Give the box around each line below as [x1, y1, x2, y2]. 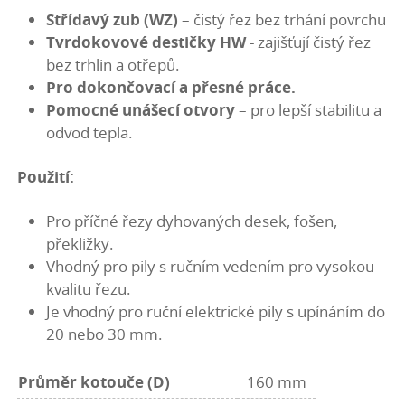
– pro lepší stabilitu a [235, 99, 382, 120]
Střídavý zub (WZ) [46, 9, 179, 30]
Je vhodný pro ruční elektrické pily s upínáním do [46, 301, 386, 322]
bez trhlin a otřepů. [46, 54, 180, 75]
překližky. [46, 233, 114, 254]
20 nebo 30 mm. [46, 324, 163, 344]
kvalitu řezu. [46, 278, 131, 299]
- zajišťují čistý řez [246, 32, 372, 52]
